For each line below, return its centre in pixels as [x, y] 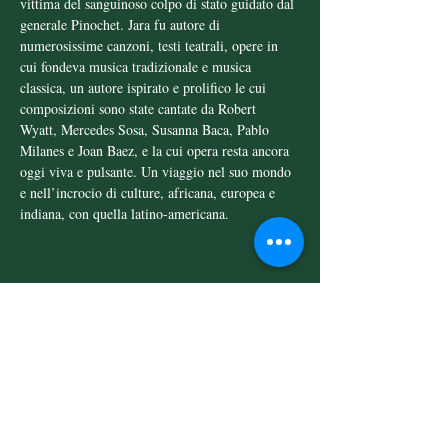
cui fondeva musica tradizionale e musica [137, 66]
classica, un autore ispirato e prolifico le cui [145, 87]
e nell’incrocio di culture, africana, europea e [149, 192]
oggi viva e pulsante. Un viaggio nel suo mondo [157, 171]
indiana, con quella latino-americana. [124, 213]
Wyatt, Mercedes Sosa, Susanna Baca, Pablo [146, 129]
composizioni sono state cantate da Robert [140, 108]
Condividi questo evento [160, 325]
